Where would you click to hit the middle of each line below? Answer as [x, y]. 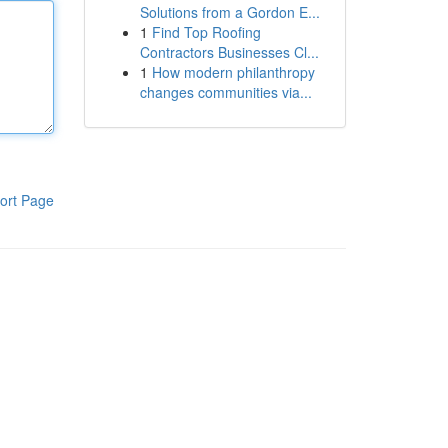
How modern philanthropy [233, 72]
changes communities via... [225, 92]
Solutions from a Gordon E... [229, 12]
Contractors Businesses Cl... [229, 52]
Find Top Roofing [206, 32]
